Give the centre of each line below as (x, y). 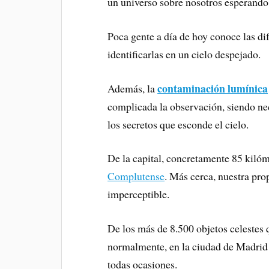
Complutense (136, 176)
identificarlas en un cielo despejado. (184, 54)
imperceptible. (139, 194)
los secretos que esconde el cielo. (178, 124)
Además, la (133, 88)
